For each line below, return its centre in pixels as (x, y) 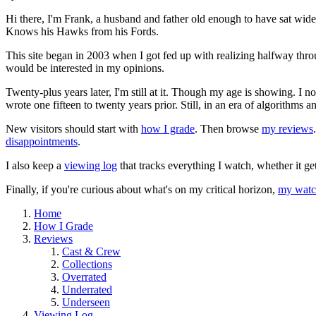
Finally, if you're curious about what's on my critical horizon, (142, 189)
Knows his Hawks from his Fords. (82, 31)
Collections (87, 264)
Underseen (86, 302)
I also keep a (35, 165)
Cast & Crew (91, 251)
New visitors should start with (73, 128)
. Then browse (228, 128)
